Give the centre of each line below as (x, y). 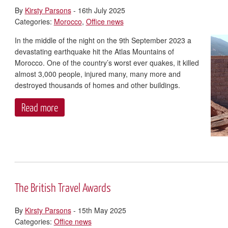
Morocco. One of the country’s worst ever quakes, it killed (107, 63)
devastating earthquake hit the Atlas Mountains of (94, 52)
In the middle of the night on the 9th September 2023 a (103, 40)
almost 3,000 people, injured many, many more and (97, 74)
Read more (39, 107)
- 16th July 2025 (98, 10)
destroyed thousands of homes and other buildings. (97, 85)
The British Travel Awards (63, 188)
